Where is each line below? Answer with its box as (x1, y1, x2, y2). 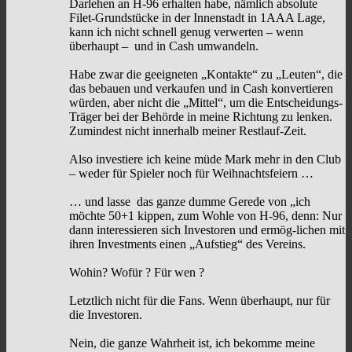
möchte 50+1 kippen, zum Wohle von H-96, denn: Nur (69, 209, 342, 223)
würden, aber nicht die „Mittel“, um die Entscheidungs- (69, 96, 343, 110)
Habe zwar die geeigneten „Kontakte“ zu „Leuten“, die (69, 68, 343, 82)
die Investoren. (69, 308, 142, 322)
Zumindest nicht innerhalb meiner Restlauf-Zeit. (69, 124, 306, 138)
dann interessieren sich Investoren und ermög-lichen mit (69, 223, 345, 237)
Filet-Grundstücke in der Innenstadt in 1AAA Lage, (69, 11, 325, 25)
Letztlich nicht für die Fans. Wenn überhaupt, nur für (69, 294, 330, 308)
